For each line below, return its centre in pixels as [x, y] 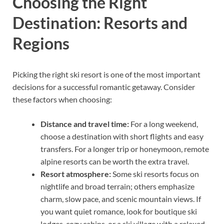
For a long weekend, [163, 123]
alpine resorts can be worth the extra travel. [115, 161]
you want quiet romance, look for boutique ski [119, 211]
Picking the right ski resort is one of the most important [106, 74]
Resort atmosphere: [76, 173]
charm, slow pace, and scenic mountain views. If [121, 198]
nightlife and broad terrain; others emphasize [117, 186]
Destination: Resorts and [100, 22]
